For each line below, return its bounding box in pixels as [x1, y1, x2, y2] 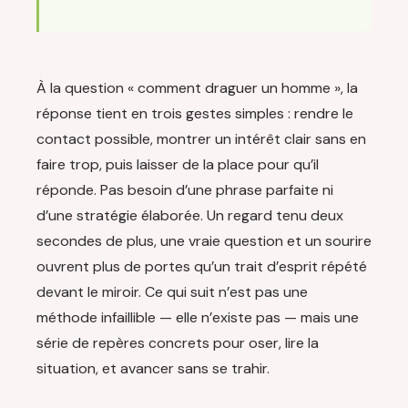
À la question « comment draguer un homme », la [36, 78, 358, 98]
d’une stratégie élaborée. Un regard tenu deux [36, 206, 343, 226]
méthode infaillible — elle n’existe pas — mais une [36, 308, 359, 328]
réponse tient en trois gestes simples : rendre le [36, 104, 353, 124]
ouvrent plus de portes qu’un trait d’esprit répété [36, 257, 367, 277]
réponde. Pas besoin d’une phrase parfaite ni [36, 180, 333, 200]
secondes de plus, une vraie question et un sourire [36, 231, 372, 251]
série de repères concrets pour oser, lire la [36, 333, 319, 353]
